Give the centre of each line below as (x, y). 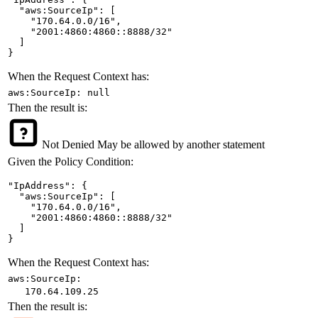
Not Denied (68, 145)
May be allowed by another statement (181, 145)
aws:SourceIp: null (59, 93)
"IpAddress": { (48, 186)
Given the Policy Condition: (71, 162)
